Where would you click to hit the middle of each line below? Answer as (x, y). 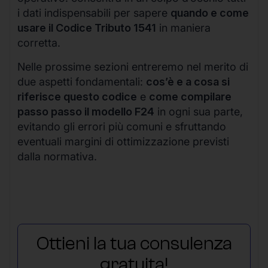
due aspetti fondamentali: (82, 81)
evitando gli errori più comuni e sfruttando (122, 126)
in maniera (183, 28)
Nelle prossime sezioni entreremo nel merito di (133, 66)
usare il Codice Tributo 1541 (87, 28)
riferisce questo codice (77, 96)
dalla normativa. (57, 156)
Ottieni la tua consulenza (134, 243)
